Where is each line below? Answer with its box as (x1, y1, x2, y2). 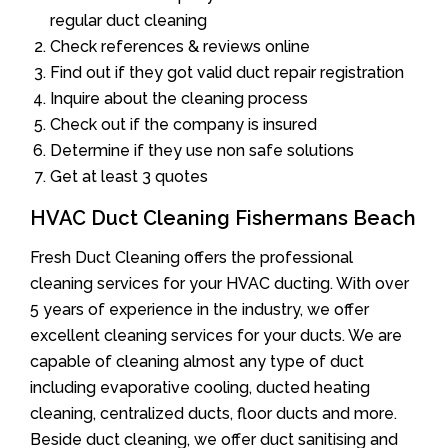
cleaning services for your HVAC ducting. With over (30, 273, 409, 293)
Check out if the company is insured (50, 114, 317, 134)
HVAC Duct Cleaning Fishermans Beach (30, 205, 416, 230)
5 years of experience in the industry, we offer (30, 299, 369, 319)
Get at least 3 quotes (50, 166, 208, 186)
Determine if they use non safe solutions (50, 140, 354, 160)
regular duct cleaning (50, 10, 207, 30)
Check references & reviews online (50, 36, 310, 56)
